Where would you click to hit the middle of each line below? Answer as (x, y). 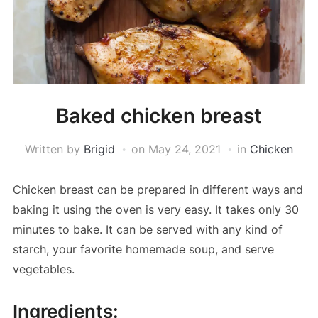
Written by (54, 149)
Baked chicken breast (159, 115)
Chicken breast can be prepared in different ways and (158, 189)
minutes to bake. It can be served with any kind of (147, 229)
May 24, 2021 (185, 149)
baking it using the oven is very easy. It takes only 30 (155, 209)
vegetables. (43, 269)
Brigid (99, 149)
